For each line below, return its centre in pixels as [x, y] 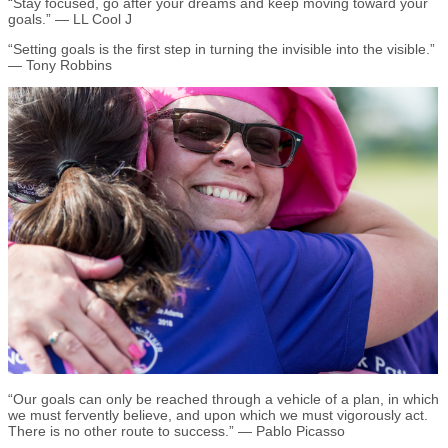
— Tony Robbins [60, 64]
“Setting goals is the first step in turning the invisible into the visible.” [221, 48]
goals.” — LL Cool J [70, 18]
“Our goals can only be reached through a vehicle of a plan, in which [223, 398]
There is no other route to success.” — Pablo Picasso [176, 430]
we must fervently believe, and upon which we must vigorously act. [218, 414]
